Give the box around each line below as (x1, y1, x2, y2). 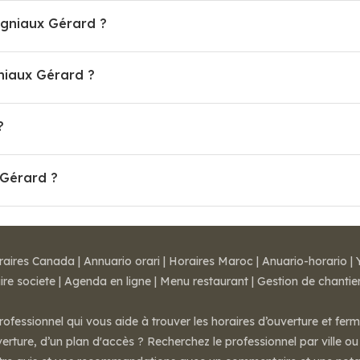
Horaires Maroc (169, 254, 253, 268)
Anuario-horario (262, 254, 347, 268)
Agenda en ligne (64, 274, 151, 288)
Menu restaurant (160, 274, 248, 288)
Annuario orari (84, 254, 160, 268)
